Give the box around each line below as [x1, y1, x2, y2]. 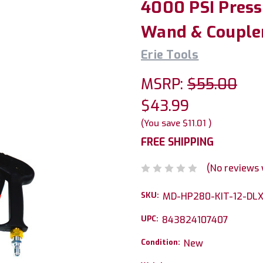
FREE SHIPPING [141, 135, 214, 149]
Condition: [141, 237, 180, 247]
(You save [141, 117, 180, 129]
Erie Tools [141, 47, 199, 63]
